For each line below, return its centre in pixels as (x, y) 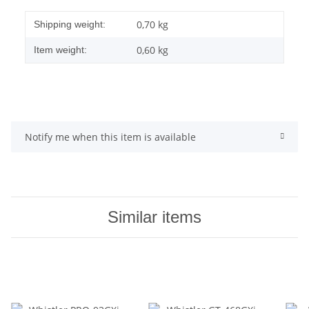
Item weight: (60, 49)
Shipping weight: (70, 24)
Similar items (154, 217)
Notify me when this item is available (110, 137)
